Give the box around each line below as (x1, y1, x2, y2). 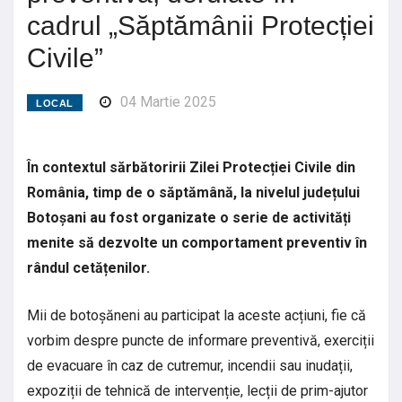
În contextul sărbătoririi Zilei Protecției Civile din (27, 159, 355, 177)
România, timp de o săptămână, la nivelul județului (27, 184, 360, 202)
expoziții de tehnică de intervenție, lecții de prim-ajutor (27, 382, 368, 400)
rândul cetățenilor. (27, 259, 150, 277)
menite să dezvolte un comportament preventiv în (27, 234, 367, 252)
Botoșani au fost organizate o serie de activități (27, 209, 351, 227)
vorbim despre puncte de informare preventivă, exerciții (27, 332, 374, 350)
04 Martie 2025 (119, 93, 216, 111)
